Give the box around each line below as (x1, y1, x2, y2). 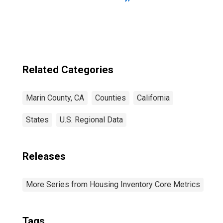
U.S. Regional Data (60, 115, 123, 124)
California (137, 93, 170, 103)
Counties (95, 93, 126, 103)
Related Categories (22, 64, 113, 76)
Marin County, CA (26, 93, 84, 103)
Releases (22, 150, 66, 162)
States (26, 115, 49, 124)
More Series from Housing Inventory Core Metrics (26, 180, 200, 189)
